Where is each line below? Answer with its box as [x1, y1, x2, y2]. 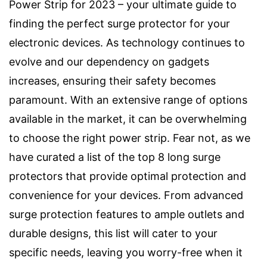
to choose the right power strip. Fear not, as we [9, 132, 250, 144]
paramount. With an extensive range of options [9, 94, 247, 106]
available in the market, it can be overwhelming [9, 113, 247, 125]
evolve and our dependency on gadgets [9, 55, 209, 68]
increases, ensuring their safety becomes [9, 74, 216, 87]
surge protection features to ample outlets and [9, 208, 244, 221]
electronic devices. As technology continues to [9, 36, 245, 49]
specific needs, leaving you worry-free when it [9, 246, 243, 259]
